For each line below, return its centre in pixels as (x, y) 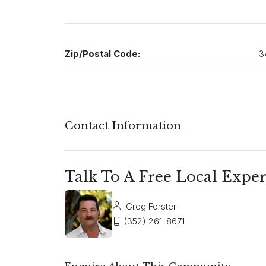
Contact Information (123, 126)
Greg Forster (150, 207)
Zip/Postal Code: (102, 54)
